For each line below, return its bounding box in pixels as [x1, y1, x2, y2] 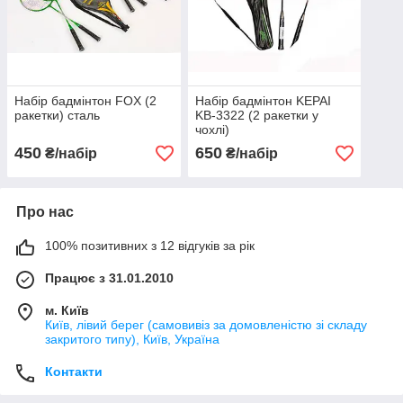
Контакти [45, 364, 103, 380]
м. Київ [45, 303, 89, 318]
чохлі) [194, 122, 229, 138]
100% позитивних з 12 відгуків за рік [45, 238, 255, 254]
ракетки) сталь [14, 108, 100, 123]
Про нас [16, 204, 74, 220]
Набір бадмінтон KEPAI [194, 94, 331, 109]
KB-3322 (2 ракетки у [194, 108, 318, 123]
